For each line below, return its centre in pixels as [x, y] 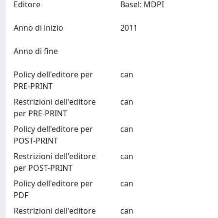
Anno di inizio [38, 28]
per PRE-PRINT [40, 113]
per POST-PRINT [43, 168]
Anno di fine [36, 51]
